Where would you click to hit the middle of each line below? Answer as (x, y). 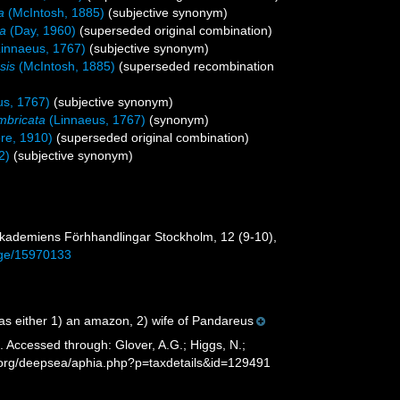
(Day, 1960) (42, 30)
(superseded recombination (197, 66)
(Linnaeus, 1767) (96, 120)
